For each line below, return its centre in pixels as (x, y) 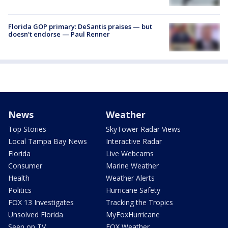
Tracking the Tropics (139, 202)
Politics (20, 190)
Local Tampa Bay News (48, 141)
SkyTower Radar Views (143, 129)
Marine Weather (132, 165)
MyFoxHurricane (133, 214)
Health (19, 178)
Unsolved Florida (36, 214)
